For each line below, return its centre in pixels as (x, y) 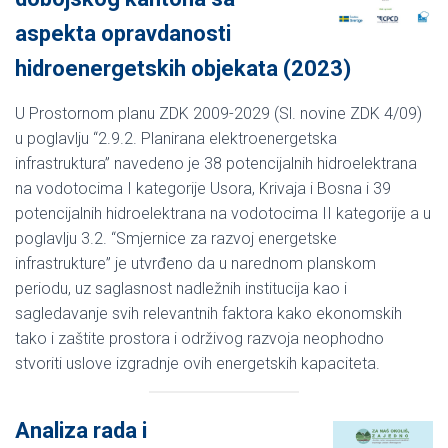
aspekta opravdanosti (123, 33)
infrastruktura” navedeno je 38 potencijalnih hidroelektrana (216, 163)
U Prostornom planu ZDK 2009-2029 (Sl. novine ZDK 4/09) (218, 113)
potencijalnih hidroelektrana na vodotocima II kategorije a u (223, 213)
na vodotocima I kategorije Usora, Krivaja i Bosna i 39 (203, 188)
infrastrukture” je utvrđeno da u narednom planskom (195, 263)
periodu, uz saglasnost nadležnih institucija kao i (181, 288)
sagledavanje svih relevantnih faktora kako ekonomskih (208, 313)
